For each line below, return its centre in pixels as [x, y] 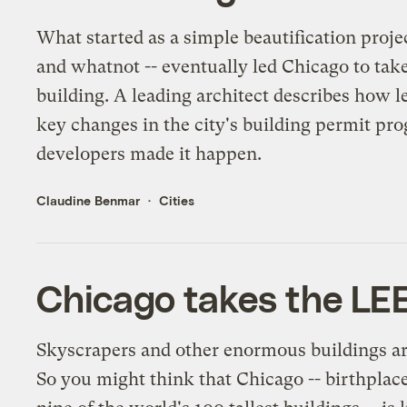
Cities [177, 201]
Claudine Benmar [89, 201]
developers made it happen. [149, 154]
